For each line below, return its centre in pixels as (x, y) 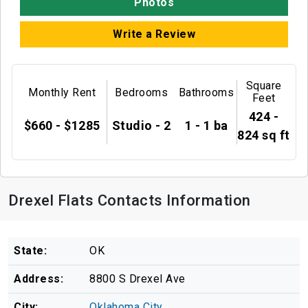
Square (264, 85)
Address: (38, 279)
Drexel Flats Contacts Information (130, 201)
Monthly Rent (62, 93)
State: (30, 251)
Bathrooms (206, 93)
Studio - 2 (141, 126)
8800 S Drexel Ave (137, 279)
